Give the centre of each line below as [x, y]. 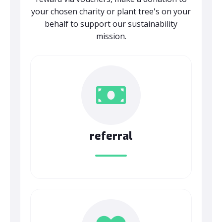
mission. [111, 36]
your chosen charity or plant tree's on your [111, 11]
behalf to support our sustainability [111, 24]
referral [111, 136]
